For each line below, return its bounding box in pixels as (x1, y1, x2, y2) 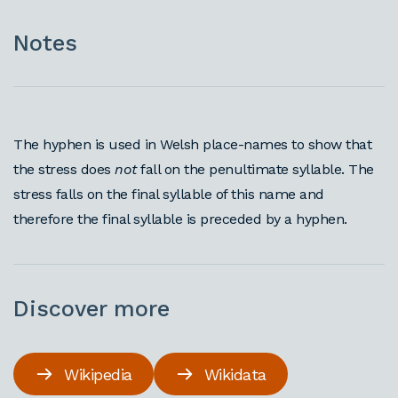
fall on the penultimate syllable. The (136, 161, 374, 178)
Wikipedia (64, 364, 132, 384)
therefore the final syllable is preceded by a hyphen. (13, 211, 347, 227)
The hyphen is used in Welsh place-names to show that (13, 136, 371, 153)
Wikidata (203, 364, 267, 384)
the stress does (13, 161, 115, 178)
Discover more (13, 296, 170, 322)
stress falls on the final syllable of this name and (13, 186, 324, 203)
